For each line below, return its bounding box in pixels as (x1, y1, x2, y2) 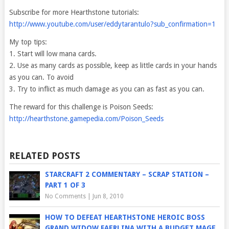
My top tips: (9, 38, 47, 46)
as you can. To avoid (9, 73, 74, 81)
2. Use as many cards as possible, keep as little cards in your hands (9, 61, 217, 70)
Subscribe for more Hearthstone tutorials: (9, 8, 139, 16)
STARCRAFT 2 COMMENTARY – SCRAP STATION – (44, 170, 209, 178)
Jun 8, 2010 (92, 193, 124, 200)
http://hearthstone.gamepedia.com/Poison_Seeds (9, 114, 164, 123)
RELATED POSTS (9, 150, 80, 161)
